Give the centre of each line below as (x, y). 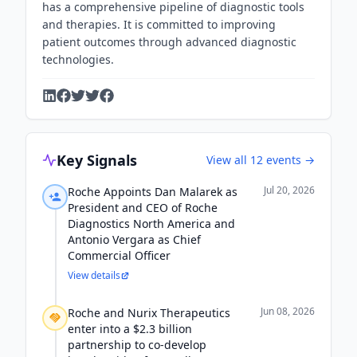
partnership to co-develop (137, 345)
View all (228, 160)
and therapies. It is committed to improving (159, 24)
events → (289, 160)
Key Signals (97, 160)
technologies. (78, 59)
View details (94, 275)
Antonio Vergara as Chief (134, 239)
